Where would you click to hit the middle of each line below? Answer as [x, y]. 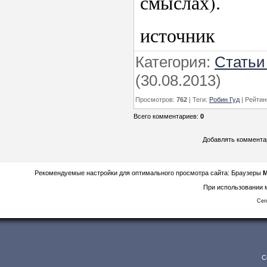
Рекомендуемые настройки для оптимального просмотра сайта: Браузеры [148, 173]
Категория [171, 62]
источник [178, 35]
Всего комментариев [165, 116]
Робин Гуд [224, 99]
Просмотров [154, 99]
